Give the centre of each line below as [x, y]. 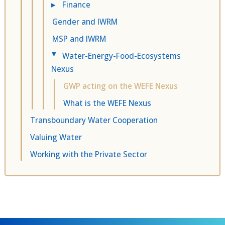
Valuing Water [56, 137]
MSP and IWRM [80, 39]
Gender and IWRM [85, 22]
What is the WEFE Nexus [107, 103]
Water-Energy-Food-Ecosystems [122, 56]
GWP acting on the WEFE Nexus [122, 86]
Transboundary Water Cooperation [94, 120]
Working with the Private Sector [89, 154]
